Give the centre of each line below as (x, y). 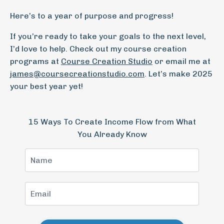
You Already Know (112, 134)
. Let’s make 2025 (178, 74)
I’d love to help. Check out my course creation (98, 49)
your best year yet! (46, 86)
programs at (35, 61)
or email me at (181, 61)
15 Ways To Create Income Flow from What (112, 122)
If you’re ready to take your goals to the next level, (108, 36)
